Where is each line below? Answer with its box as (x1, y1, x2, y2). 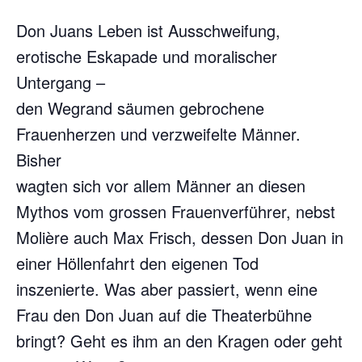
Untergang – (16, 70, 105, 94)
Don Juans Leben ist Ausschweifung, (16, 19, 280, 42)
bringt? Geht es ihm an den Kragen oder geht (16, 329, 343, 352)
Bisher (16, 148, 61, 171)
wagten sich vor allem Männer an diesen (16, 174, 305, 197)
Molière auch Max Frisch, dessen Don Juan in (16, 225, 343, 249)
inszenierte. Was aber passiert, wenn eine (16, 277, 318, 301)
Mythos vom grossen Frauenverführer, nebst (16, 200, 335, 223)
